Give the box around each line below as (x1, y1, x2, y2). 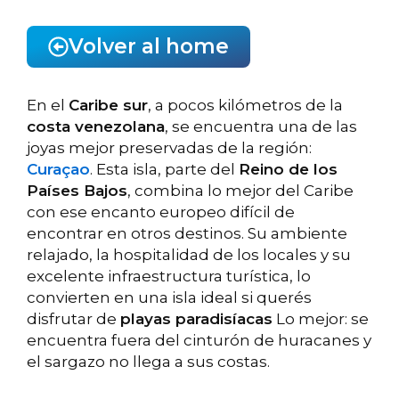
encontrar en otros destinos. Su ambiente (27, 224, 347, 242)
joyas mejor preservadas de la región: (27, 139, 312, 157)
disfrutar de (27, 310, 120, 328)
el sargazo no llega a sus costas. (27, 353, 270, 370)
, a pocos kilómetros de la (148, 96, 343, 114)
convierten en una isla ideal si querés (27, 289, 312, 306)
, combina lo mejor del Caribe (127, 182, 354, 199)
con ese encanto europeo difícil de (27, 203, 295, 221)
